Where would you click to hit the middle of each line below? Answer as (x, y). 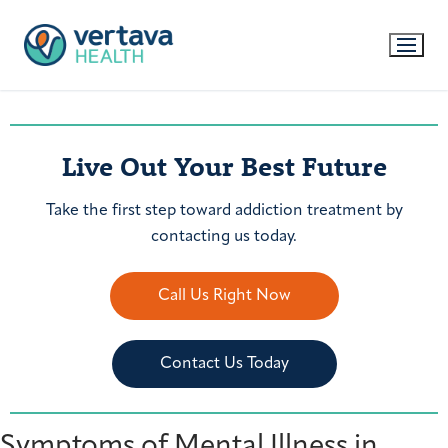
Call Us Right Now (224, 296)
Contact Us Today (224, 364)
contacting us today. (224, 236)
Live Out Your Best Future (224, 166)
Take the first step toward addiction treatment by (224, 210)
